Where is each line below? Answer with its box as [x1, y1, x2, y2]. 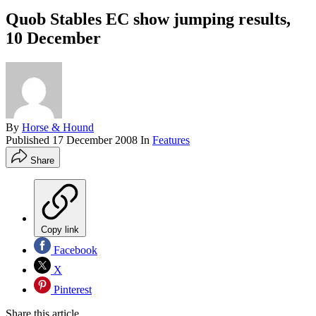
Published [6, 133, 52, 146]
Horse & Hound [22, 121, 94, 133]
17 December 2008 [52, 133, 138, 146]
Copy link [41, 224, 79, 235]
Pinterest [51, 283, 92, 296]
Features [152, 133, 190, 146]
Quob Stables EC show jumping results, [6, 9, 291, 28]
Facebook [51, 243, 97, 256]
